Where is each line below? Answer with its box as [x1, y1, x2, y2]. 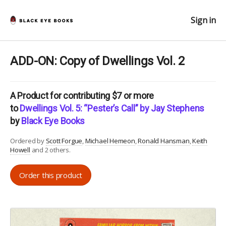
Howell [10, 145, 30, 154]
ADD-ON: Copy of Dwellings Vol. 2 [10, 54, 185, 68]
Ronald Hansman [138, 136, 190, 145]
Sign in [191, 14, 216, 26]
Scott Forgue [45, 136, 83, 145]
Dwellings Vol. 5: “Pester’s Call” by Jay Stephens [20, 103, 204, 114]
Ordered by [10, 136, 46, 145]
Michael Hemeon [85, 136, 135, 145]
